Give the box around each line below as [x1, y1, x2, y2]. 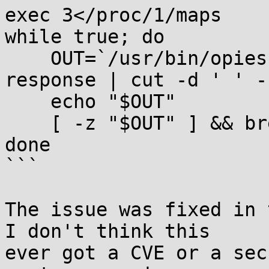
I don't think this [5, 220, 210, 242]
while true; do [5, 26, 165, 47]
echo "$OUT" [5, 91, 50, 112]
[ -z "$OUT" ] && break [5, 112, 50, 134]
